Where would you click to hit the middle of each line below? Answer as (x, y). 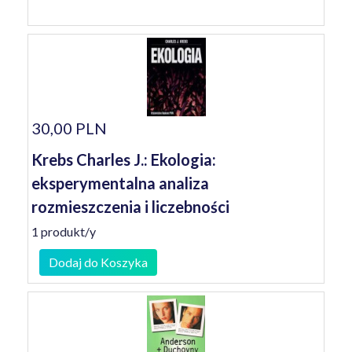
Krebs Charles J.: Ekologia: (124, 159)
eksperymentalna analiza (120, 183)
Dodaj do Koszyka (98, 262)
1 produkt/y (64, 231)
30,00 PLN (69, 128)
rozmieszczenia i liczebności (130, 207)
